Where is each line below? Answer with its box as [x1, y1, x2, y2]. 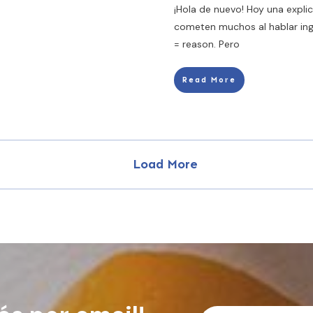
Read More [182, 75, 236, 85]
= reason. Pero [174, 38, 240, 50]
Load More [133, 156, 198, 172]
